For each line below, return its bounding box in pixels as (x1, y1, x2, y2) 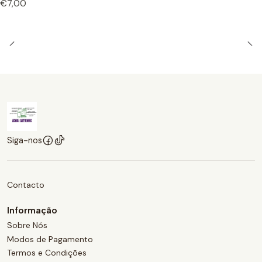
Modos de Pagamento (7, 233, 93, 244)
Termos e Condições (7, 247, 87, 258)
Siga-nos (7, 135, 42, 146)
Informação (7, 204, 57, 216)
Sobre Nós (7, 220, 47, 231)
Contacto (7, 179, 44, 190)
